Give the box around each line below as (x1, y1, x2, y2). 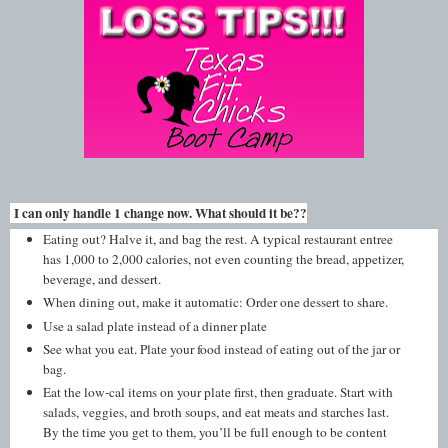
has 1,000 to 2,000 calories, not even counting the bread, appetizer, (43, 250, 405, 269)
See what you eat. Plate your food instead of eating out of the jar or (43, 340, 401, 359)
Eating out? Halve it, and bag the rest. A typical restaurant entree (43, 230, 394, 249)
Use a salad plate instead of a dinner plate (43, 316, 268, 335)
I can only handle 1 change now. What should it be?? (10, 202, 307, 223)
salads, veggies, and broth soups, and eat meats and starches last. (43, 403, 390, 422)
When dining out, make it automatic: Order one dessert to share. (43, 293, 389, 312)
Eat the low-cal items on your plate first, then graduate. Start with (43, 383, 394, 402)
